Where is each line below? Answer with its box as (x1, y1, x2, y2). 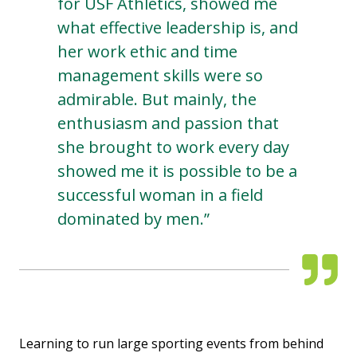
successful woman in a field (57, 184, 263, 206)
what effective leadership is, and (57, 17, 298, 39)
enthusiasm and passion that (57, 112, 279, 135)
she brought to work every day (57, 136, 289, 159)
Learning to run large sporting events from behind (19, 335, 324, 353)
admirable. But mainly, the (57, 88, 257, 111)
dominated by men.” (57, 208, 210, 230)
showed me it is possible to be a (57, 160, 297, 182)
